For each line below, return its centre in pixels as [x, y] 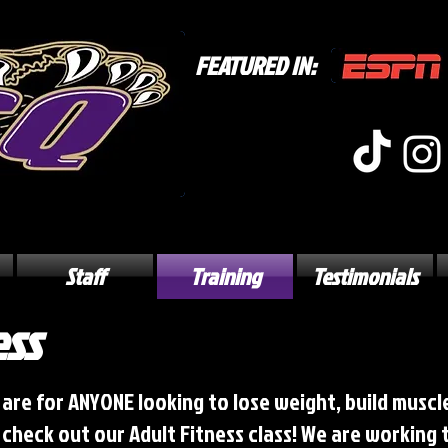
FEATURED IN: [255, 66]
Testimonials [365, 276]
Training [225, 276]
